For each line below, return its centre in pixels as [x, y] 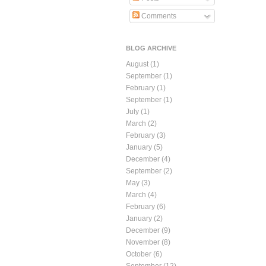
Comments [158, 16]
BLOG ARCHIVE [151, 48]
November [143, 243]
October [139, 254]
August [137, 64]
